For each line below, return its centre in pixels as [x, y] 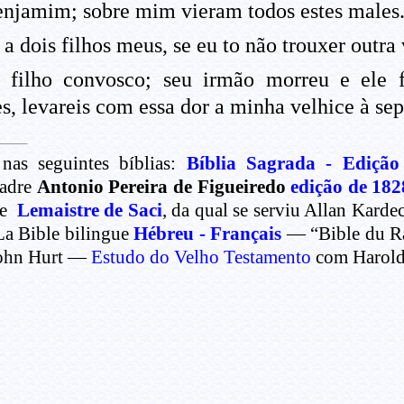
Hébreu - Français [208, 234]
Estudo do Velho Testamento [201, 257]
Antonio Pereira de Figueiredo [164, 187]
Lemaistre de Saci [89, 211]
